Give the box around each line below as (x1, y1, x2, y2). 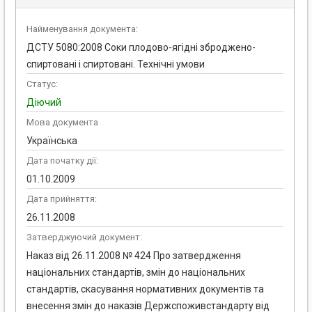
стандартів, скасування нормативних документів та (26, 283, 264, 295)
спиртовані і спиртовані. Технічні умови (26, 58, 205, 70)
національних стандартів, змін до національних (26, 267, 245, 279)
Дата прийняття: (26, 194, 97, 205)
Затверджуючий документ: (26, 232, 142, 243)
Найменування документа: (26, 24, 138, 35)
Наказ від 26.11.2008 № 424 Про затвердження (26, 250, 241, 262)
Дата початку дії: (26, 155, 98, 166)
